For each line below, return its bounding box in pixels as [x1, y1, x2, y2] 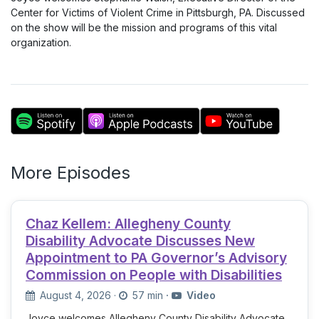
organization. [11, 36, 71, 48]
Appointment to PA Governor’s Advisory [26, 249, 287, 266]
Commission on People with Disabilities [26, 266, 282, 283]
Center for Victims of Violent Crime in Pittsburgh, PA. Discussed [11, 6, 305, 19]
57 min [130, 289, 163, 302]
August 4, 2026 [37, 289, 114, 302]
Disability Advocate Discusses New [26, 232, 255, 249]
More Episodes [11, 162, 130, 183]
